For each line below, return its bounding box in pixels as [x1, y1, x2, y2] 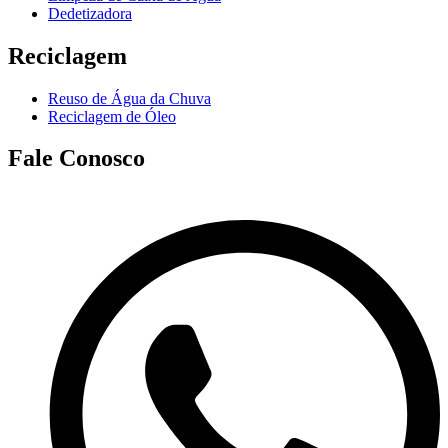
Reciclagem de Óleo [48, 107, 176, 125]
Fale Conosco [8, 145, 145, 172]
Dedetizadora [48, 4, 132, 22]
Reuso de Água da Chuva [48, 89, 211, 107]
